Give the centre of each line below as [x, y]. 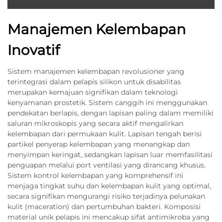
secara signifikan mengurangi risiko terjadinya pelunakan [106, 196]
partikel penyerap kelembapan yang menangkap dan [99, 144]
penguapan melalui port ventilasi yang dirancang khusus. [107, 165]
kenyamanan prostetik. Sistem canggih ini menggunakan [107, 103]
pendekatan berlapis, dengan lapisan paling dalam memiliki [111, 113]
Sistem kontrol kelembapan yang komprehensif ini [95, 175]
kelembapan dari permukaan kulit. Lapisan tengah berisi [105, 134]
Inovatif [33, 50]
